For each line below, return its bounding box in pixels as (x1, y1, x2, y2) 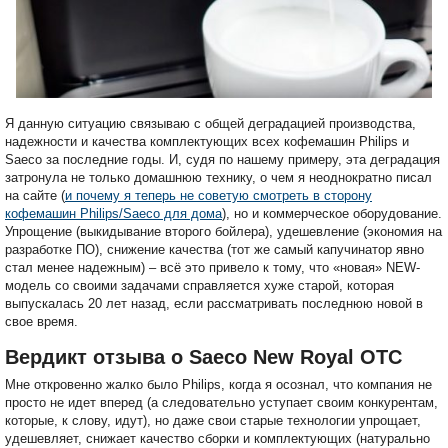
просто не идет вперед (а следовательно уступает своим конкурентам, (5, 395, 438, 411)
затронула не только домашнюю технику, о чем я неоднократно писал (5, 170, 432, 186)
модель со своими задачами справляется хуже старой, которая (5, 278, 394, 294)
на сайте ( (5, 188, 65, 204)
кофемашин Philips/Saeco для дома (5, 206, 222, 222)
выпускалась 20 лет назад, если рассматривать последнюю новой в (5, 296, 423, 312)
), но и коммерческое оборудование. (222, 206, 442, 222)
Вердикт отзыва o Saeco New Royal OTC (5, 346, 402, 369)
